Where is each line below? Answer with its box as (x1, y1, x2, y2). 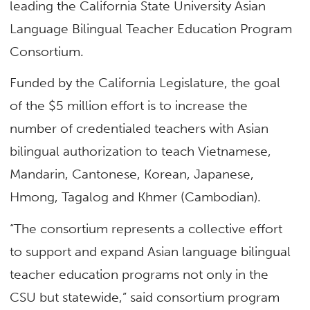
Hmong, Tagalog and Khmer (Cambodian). (10, 189, 262, 206)
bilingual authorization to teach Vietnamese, (10, 143, 272, 160)
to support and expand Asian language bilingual (10, 243, 291, 259)
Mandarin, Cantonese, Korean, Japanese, (10, 166, 255, 183)
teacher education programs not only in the (10, 266, 269, 282)
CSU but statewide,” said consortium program (10, 289, 280, 305)
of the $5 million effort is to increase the (10, 98, 248, 114)
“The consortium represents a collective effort (10, 220, 283, 237)
